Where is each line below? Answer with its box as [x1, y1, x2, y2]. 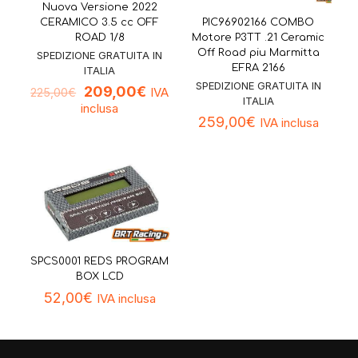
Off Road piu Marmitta [197, 46, 320, 58]
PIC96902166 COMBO [202, 16, 315, 28]
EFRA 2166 [231, 62, 285, 74]
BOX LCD [75, 271, 124, 283]
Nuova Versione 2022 [42, 2, 157, 14]
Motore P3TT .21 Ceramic [192, 31, 325, 43]
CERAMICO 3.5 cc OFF [40, 17, 160, 29]
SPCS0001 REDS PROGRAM [30, 256, 169, 268]
